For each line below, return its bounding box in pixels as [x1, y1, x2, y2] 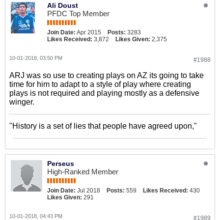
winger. [9, 98, 34, 106]
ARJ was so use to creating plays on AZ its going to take [9, 71, 204, 80]
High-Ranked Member [47, 167, 118, 176]
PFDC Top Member [47, 9, 110, 18]
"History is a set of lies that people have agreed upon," [9, 122, 197, 130]
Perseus [47, 160, 74, 167]
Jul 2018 [77, 187, 100, 194]
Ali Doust [47, 1, 78, 9]
